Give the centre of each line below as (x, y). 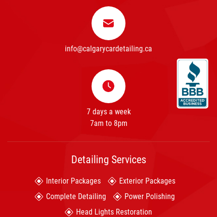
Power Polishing (150, 196)
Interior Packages (73, 181)
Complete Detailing (76, 196)
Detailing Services (108, 159)
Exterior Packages (147, 181)
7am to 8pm (108, 123)
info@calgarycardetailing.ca (108, 48)
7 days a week (108, 111)
